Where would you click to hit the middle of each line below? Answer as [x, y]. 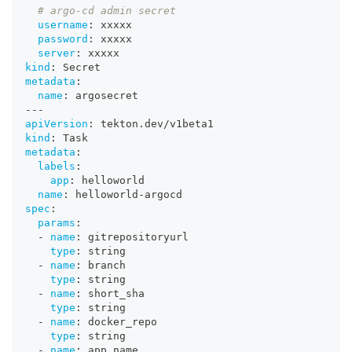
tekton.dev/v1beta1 [154, 124]
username [63, 25]
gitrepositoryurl [135, 237]
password [63, 39]
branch [104, 266]
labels [57, 167]
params [57, 223]
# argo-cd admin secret [107, 11]
